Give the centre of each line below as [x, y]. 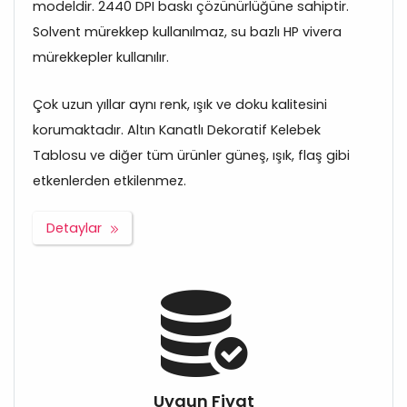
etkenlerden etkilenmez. [109, 181]
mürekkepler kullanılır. [101, 58]
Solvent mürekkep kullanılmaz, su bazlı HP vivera [187, 32]
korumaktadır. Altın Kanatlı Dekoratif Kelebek [177, 130]
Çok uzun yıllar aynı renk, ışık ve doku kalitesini [180, 105]
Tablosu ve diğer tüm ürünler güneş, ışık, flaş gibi [191, 156]
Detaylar [74, 228]
